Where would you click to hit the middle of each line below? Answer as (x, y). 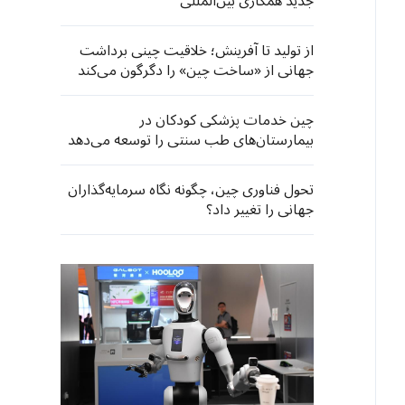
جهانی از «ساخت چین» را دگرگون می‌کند (196, 71)
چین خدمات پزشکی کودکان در (226, 120)
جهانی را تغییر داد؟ (260, 210)
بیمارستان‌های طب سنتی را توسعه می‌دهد (191, 140)
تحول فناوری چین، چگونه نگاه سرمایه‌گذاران (191, 190)
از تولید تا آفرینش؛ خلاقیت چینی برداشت (197, 51)
